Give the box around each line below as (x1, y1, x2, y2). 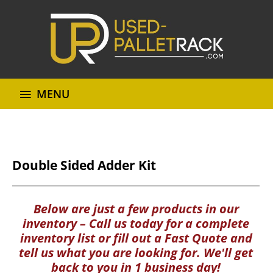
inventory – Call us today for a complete (23, 214, 249, 232)
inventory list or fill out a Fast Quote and (19, 229, 252, 246)
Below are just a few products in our (33, 200, 239, 217)
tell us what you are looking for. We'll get (19, 244, 253, 261)
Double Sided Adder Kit (12, 157, 156, 174)
